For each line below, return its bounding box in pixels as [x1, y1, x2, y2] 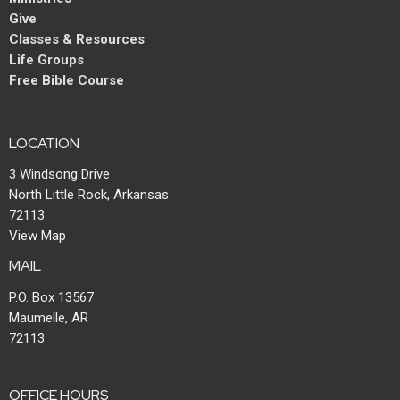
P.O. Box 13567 [9, 288, 94, 305]
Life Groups [9, 51, 84, 68]
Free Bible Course [9, 71, 124, 88]
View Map [9, 228, 66, 245]
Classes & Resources [9, 30, 145, 47]
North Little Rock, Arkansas [9, 187, 169, 204]
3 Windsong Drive [9, 166, 110, 183]
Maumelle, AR [9, 309, 88, 326]
